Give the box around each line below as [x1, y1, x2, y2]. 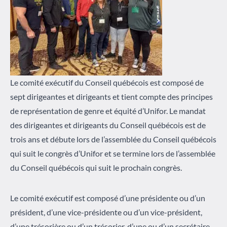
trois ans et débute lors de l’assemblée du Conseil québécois [10, 134, 216, 144]
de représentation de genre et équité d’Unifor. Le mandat [10, 106, 206, 116]
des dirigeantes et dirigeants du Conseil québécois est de [10, 120, 206, 130]
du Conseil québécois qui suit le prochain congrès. [10, 163, 182, 173]
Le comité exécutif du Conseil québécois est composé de [10, 78, 204, 88]
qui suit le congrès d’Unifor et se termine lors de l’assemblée [10, 148, 215, 159]
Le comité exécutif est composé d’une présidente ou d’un [10, 193, 205, 203]
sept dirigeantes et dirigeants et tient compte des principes [10, 92, 213, 102]
